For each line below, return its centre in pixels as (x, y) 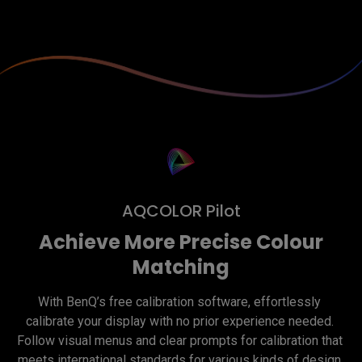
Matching (181, 267)
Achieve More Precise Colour (181, 242)
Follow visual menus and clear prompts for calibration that (179, 341)
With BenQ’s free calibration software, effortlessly (179, 302)
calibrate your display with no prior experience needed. (179, 322)
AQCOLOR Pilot (181, 211)
